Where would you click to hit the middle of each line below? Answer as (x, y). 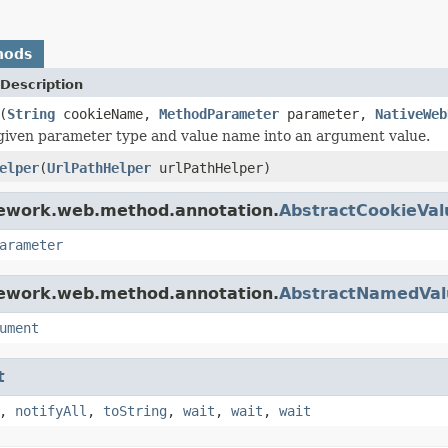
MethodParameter (219, 113)
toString (135, 410)
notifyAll (51, 410)
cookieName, (107, 113)
